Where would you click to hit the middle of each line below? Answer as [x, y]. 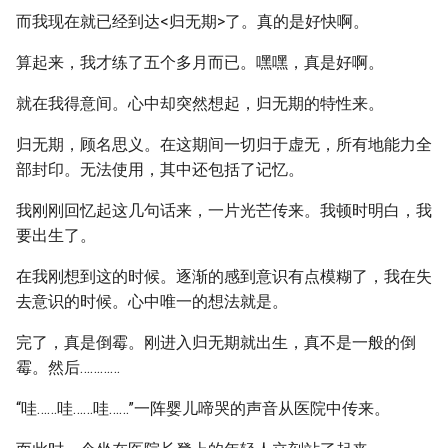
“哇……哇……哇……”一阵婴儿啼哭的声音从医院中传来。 [203, 408]
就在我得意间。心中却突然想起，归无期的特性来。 [200, 103]
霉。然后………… [68, 367]
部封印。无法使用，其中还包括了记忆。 [160, 169]
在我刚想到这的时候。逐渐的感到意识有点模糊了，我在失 [224, 276]
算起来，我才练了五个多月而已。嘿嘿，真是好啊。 [200, 62]
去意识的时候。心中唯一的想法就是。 [152, 301]
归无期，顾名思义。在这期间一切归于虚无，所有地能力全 [224, 144]
